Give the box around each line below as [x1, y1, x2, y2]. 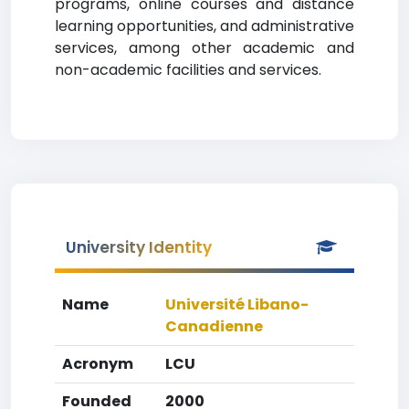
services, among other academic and [55, 37, 354, 58]
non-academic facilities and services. [55, 59, 321, 80]
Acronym [62, 353, 133, 374]
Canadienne [165, 316, 263, 337]
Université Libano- [165, 294, 309, 315]
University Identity [66, 236, 212, 258]
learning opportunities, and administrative [55, 16, 354, 37]
